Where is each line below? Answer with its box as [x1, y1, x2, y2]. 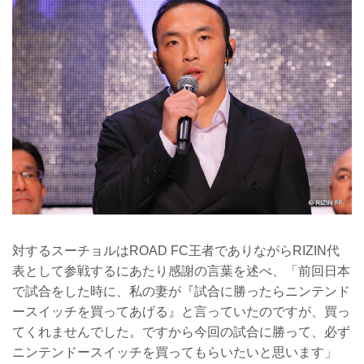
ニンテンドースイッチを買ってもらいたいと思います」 [12, 345, 337, 359]
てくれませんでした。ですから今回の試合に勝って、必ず [12, 325, 350, 339]
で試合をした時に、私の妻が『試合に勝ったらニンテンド [12, 284, 350, 298]
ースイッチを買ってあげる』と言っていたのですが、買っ [12, 305, 350, 318]
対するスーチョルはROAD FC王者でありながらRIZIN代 [12, 244, 340, 258]
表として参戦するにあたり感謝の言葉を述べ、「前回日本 [12, 264, 350, 278]
